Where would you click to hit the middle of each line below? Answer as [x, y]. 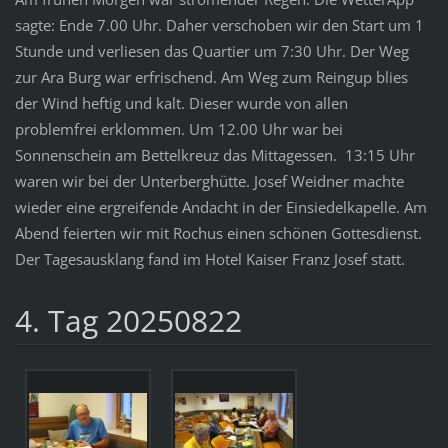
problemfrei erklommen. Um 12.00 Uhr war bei [178, 128]
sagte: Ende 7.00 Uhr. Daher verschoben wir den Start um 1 [219, 24]
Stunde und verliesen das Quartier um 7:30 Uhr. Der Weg [211, 50]
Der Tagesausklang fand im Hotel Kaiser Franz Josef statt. [209, 258]
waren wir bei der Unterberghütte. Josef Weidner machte [209, 180]
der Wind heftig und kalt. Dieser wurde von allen [181, 102]
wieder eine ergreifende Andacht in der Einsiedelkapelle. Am [220, 206]
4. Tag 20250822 [128, 320]
